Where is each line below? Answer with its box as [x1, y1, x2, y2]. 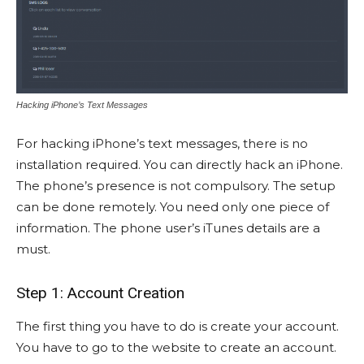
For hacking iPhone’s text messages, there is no [16, 136, 308, 152]
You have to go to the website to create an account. [16, 340, 336, 356]
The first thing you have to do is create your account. [16, 318, 339, 335]
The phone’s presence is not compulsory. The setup [16, 178, 336, 194]
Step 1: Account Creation [16, 284, 184, 303]
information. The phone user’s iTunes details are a [16, 220, 320, 236]
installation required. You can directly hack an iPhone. [16, 157, 343, 173]
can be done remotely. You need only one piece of [16, 199, 329, 215]
